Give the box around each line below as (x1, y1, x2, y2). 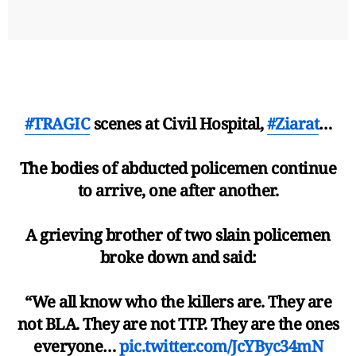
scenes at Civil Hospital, (90, 112, 267, 134)
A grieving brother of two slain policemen (25, 223, 331, 246)
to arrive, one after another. (77, 179, 279, 201)
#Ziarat (266, 112, 319, 134)
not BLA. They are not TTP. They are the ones (17, 312, 339, 335)
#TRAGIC (24, 112, 90, 134)
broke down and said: (99, 246, 257, 268)
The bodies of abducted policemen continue (19, 157, 337, 179)
